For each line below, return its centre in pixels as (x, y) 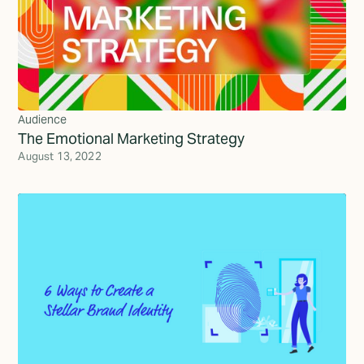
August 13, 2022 (60, 157)
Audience (43, 120)
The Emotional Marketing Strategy (132, 139)
